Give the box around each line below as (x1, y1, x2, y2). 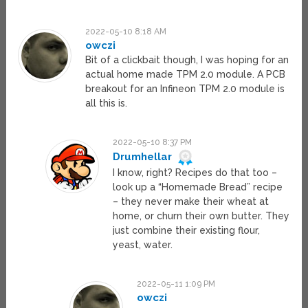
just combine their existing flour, (112, 225, 260, 236)
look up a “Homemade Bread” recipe (112, 181, 283, 193)
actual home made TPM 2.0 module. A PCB (85, 69, 286, 80)
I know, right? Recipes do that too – (112, 167, 277, 179)
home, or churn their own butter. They (112, 210, 289, 222)
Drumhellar (112, 150, 172, 163)
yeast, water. (112, 239, 173, 251)
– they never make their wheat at (112, 196, 269, 208)
